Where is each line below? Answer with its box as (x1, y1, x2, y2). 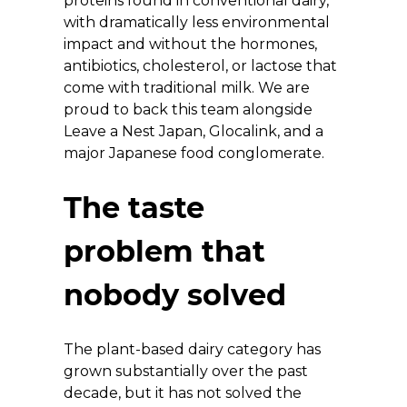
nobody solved (64, 276, 286, 313)
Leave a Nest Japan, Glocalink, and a (64, 122, 327, 140)
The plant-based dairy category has (64, 340, 324, 358)
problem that (64, 233, 273, 269)
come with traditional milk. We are (64, 78, 313, 96)
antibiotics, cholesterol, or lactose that (64, 56, 341, 74)
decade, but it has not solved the (64, 383, 305, 402)
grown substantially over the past (64, 362, 312, 380)
